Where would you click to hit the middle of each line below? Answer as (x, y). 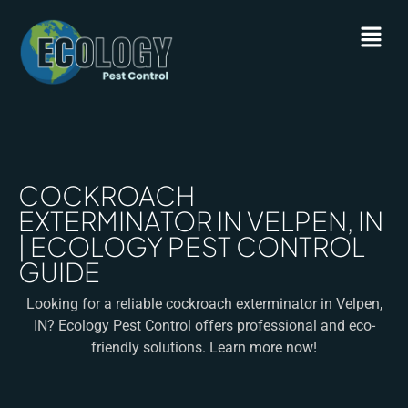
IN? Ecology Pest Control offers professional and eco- (204, 326)
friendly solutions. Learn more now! (204, 347)
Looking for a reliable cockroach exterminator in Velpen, (204, 304)
